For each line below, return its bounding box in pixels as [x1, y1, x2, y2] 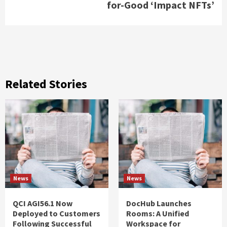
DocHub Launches [126, 198, 192, 209]
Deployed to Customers [13, 208, 100, 219]
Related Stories [5, 76, 87, 92]
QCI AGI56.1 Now [13, 198, 72, 209]
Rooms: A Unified [126, 208, 189, 219]
